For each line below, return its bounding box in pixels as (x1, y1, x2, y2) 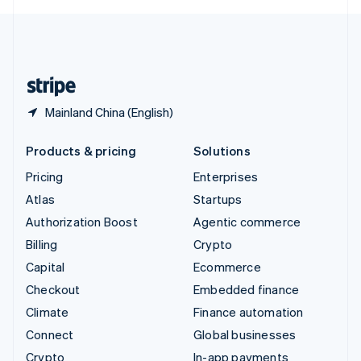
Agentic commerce (193, 213, 301, 230)
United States (49, 48, 125, 65)
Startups (193, 190, 243, 207)
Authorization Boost (26, 213, 138, 230)
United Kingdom (49, 16, 136, 33)
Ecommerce (193, 258, 261, 275)
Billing (26, 235, 58, 252)
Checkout (26, 280, 81, 297)
